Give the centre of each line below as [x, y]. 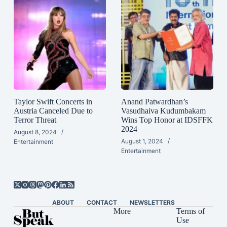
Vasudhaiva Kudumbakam [163, 110]
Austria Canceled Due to [53, 110]
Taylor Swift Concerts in [53, 101]
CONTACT [102, 203]
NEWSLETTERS [152, 203]
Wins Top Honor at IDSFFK [167, 120]
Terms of [190, 211]
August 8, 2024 [35, 132]
